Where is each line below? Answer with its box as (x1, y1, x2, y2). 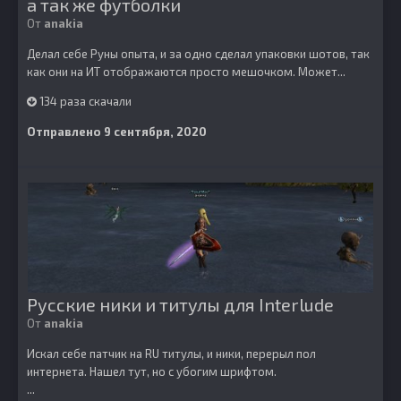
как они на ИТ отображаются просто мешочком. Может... (27, 64, 346, 79)
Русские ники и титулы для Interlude (27, 294, 334, 315)
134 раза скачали (37, 94, 132, 108)
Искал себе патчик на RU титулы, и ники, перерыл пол (27, 346, 316, 361)
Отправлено (27, 124, 104, 139)
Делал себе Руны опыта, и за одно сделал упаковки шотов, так (27, 47, 370, 61)
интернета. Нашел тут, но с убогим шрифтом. (27, 364, 277, 379)
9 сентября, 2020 (104, 124, 207, 139)
